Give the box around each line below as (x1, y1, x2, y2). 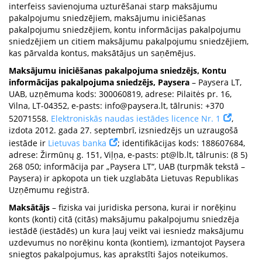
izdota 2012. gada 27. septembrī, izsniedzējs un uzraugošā (9, 125, 238, 136)
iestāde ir (9, 137, 48, 149)
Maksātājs (9, 202, 50, 213)
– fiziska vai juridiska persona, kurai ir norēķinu (50, 202, 236, 213)
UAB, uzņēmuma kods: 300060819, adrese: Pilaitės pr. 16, (9, 88, 232, 99)
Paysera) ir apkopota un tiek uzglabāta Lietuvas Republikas (9, 173, 239, 184)
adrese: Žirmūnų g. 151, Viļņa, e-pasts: (9, 149, 161, 160)
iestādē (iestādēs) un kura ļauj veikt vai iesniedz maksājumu (9, 225, 244, 236)
